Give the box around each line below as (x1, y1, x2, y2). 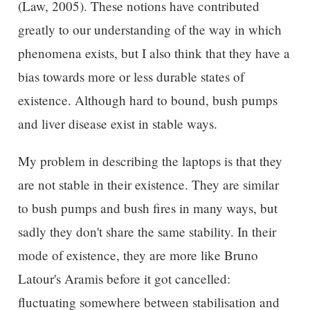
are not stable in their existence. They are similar (17, 175, 279, 193)
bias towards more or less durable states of (17, 68, 244, 86)
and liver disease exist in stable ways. (17, 115, 217, 133)
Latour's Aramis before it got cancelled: (17, 269, 230, 287)
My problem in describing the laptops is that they (17, 152, 282, 170)
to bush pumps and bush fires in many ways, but (17, 199, 277, 217)
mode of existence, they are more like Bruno (17, 246, 258, 264)
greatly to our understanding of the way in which (17, 21, 282, 39)
